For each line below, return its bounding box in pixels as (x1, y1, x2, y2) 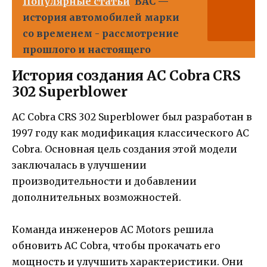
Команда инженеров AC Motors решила (12, 223, 213, 236)
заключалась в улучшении (12, 159, 147, 172)
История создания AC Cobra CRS (12, 67, 241, 85)
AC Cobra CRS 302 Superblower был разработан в (12, 111, 252, 123)
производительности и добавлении (12, 175, 197, 188)
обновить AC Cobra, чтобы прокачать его (12, 240, 221, 252)
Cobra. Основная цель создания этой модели (12, 143, 237, 156)
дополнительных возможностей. (12, 191, 181, 204)
